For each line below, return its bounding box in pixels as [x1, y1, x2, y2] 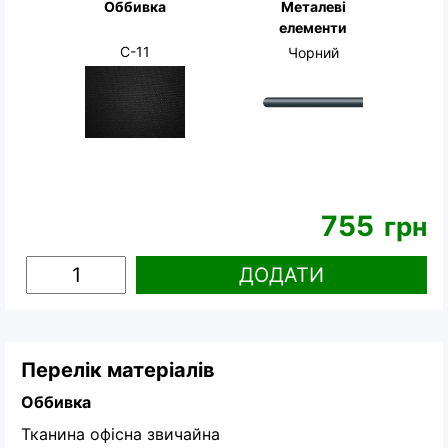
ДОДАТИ [239, 262, 324, 287]
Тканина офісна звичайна [21, 423, 220, 444]
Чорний [287, 43, 339, 61]
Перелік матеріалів [21, 357, 215, 382]
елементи [279, 18, 348, 36]
